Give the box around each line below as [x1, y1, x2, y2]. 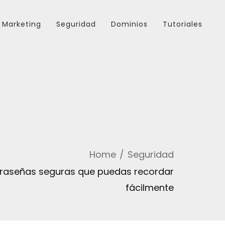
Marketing [2, 19, 41, 29]
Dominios [111, 19, 148, 29]
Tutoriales [163, 19, 202, 29]
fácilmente [126, 181, 174, 194]
